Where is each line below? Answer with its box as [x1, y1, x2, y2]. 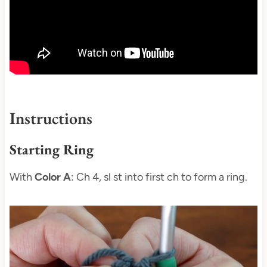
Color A [34, 170, 71, 184]
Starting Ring [9, 140, 94, 159]
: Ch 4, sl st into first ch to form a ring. [70, 170, 247, 184]
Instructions [9, 107, 92, 129]
